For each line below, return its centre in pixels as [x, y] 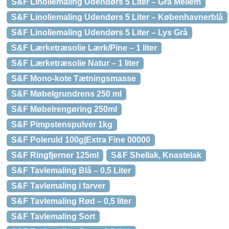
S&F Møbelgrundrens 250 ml [66, 94]
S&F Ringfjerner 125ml [55, 155]
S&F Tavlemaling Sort [53, 216]
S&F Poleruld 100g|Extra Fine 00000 [81, 140]
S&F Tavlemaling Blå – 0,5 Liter [71, 170]
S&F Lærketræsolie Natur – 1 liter [75, 63]
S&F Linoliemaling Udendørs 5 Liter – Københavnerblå [117, 17]
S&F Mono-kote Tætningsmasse [74, 78]
